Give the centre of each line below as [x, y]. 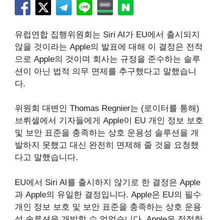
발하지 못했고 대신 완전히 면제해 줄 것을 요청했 [107, 145]
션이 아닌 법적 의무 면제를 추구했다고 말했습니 [106, 71]
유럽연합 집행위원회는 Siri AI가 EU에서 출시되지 [107, 34]
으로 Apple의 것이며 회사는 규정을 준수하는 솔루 [108, 59]
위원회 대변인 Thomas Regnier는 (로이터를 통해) [107, 108]
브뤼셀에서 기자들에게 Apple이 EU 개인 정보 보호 [109, 121]
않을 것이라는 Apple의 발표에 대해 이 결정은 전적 [109, 47]
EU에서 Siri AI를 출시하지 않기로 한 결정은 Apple [108, 182]
